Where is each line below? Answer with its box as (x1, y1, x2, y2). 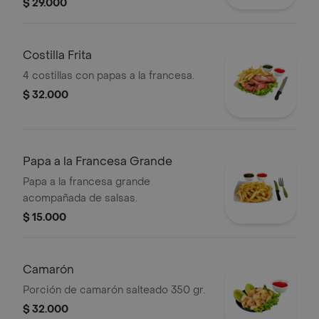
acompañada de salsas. (23, 192, 137, 205)
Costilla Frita (23, 48, 92, 63)
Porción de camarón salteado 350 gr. (23, 283, 205, 297)
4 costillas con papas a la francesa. (23, 69, 194, 83)
